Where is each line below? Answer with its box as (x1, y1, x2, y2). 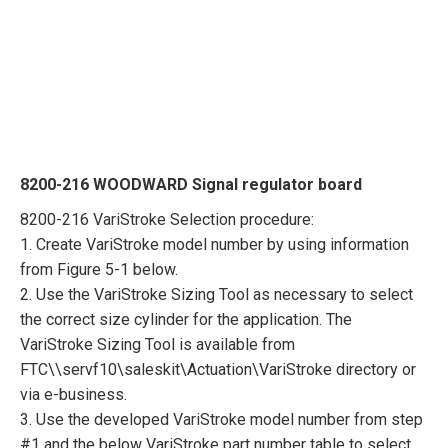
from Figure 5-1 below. (20, 259, 178, 279)
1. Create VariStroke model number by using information (20, 234, 409, 254)
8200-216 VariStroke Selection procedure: (20, 209, 314, 229)
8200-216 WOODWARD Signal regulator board (20, 174, 362, 194)
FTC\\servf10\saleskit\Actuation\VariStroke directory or (20, 359, 416, 379)
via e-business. (20, 384, 127, 404)
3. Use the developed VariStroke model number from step (20, 409, 423, 429)
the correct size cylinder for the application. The (20, 309, 352, 329)
